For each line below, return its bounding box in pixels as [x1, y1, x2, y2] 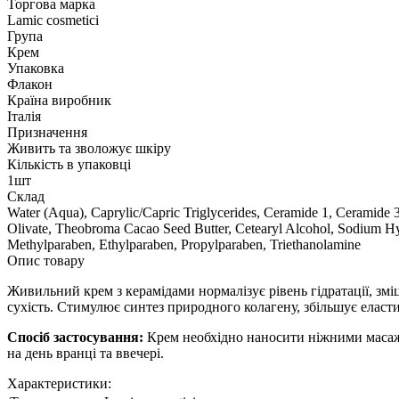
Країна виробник [7, 92, 111, 108]
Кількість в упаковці [7, 156, 131, 172]
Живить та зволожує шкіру [7, 140, 171, 156]
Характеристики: [7, 375, 111, 391]
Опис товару [7, 252, 85, 268]
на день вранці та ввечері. [7, 345, 164, 361]
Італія [7, 108, 41, 124]
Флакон [7, 76, 53, 92]
